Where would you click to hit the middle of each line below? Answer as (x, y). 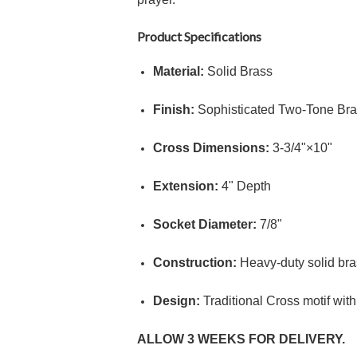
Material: (178, 71)
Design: (177, 301)
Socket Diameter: (205, 224)
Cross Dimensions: (211, 148)
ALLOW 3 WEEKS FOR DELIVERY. (241, 339)
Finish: (174, 110)
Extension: (186, 186)
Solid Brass (238, 71)
